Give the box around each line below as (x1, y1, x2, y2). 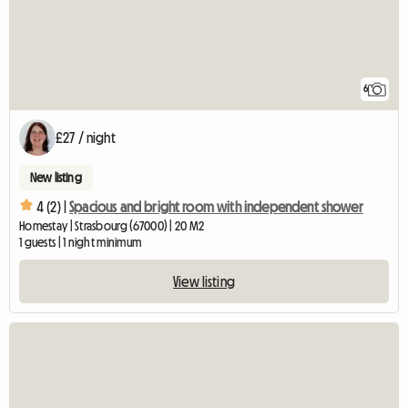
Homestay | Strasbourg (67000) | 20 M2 (19, 219, 205, 233)
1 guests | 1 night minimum (19, 236, 142, 250)
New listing (30, 171, 82, 185)
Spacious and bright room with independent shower (69, 199, 363, 214)
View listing (173, 274, 235, 290)
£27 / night (56, 130, 116, 146)
